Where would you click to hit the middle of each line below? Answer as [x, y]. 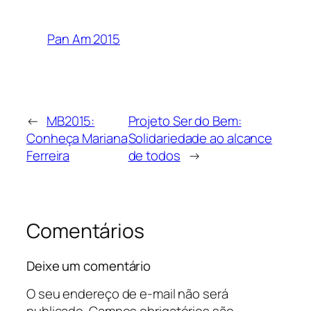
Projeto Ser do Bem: [185, 121]
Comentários [85, 231]
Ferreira [48, 156]
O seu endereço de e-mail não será [127, 294]
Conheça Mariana [77, 138]
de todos [154, 156]
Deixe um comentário [89, 266]
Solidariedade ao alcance [200, 138]
